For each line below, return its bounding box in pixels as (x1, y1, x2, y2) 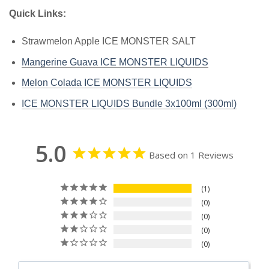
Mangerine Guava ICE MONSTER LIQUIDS (21, 56, 208, 67)
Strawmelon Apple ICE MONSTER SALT (21, 36, 196, 47)
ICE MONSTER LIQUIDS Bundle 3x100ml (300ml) (21, 98, 237, 109)
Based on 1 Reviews (149, 148, 234, 161)
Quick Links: (9, 8, 68, 19)
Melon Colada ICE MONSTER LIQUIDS (21, 77, 192, 88)
